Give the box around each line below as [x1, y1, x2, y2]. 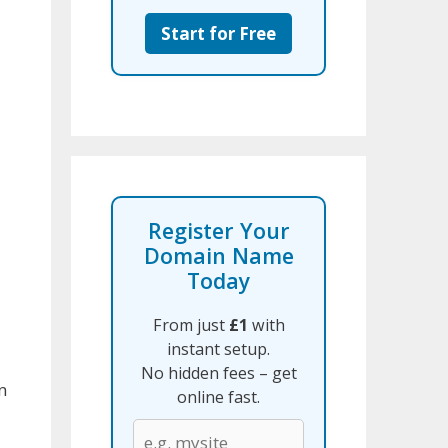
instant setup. [167, 337, 270, 360]
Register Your [147, 215, 290, 245]
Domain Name [143, 240, 294, 270]
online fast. [177, 385, 260, 408]
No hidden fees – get [140, 361, 297, 384]
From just [152, 313, 229, 336]
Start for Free [161, 21, 276, 45]
